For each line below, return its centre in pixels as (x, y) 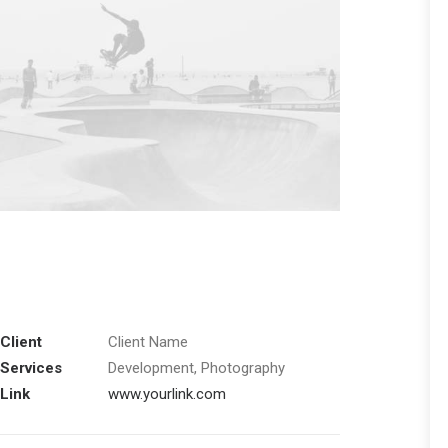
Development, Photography (196, 368)
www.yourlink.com (167, 394)
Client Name (148, 342)
